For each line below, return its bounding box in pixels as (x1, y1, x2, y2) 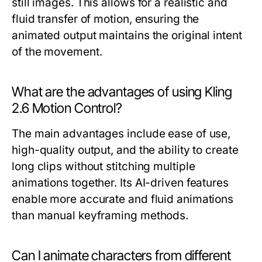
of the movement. (12, 45, 102, 58)
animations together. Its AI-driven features (12, 176, 229, 189)
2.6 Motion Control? (12, 100, 122, 116)
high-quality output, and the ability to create (12, 143, 239, 157)
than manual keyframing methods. (12, 209, 189, 222)
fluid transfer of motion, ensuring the (12, 12, 199, 26)
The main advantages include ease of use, (12, 127, 231, 140)
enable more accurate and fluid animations (12, 192, 234, 206)
